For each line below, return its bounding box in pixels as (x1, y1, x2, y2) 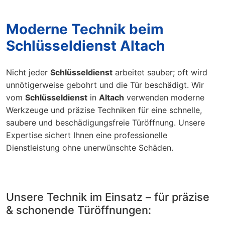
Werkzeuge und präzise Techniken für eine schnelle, (6, 104, 202, 115)
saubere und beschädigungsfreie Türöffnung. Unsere (6, 117, 205, 128)
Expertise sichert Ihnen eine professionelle (6, 130, 167, 140)
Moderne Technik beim (6, 20, 164, 38)
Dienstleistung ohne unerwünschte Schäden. (6, 142, 173, 153)
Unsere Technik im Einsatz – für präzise (6, 190, 209, 203)
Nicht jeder (6, 67, 50, 77)
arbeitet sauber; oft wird (113, 67, 207, 77)
